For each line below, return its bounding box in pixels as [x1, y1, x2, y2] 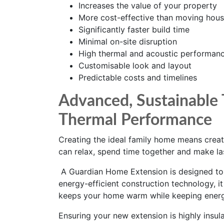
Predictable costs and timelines [78, 72, 197, 82]
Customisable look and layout [78, 60, 191, 70]
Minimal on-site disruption [78, 36, 177, 46]
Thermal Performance [58, 112, 212, 128]
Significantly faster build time [78, 24, 189, 34]
